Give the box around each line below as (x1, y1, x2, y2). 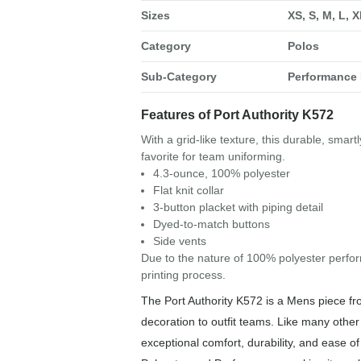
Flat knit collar (152, 184, 224, 197)
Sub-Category (140, 70, 217, 84)
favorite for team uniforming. (140, 150, 285, 164)
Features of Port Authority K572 (140, 108, 334, 122)
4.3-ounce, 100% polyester (152, 167, 290, 180)
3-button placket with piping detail (152, 201, 323, 214)
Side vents (152, 234, 206, 248)
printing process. (140, 268, 226, 282)
